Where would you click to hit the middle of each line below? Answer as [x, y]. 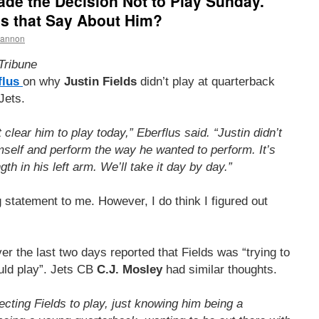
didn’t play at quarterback [206, 81]
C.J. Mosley [130, 269]
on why [43, 81]
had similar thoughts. [220, 269]
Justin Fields [100, 81]
